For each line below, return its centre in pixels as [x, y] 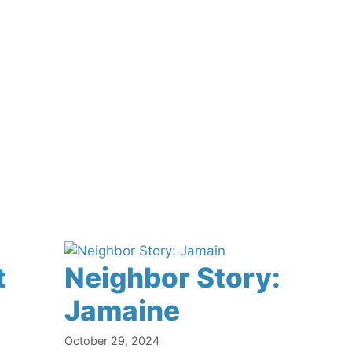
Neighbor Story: [172, 277]
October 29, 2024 [112, 341]
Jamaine [122, 310]
